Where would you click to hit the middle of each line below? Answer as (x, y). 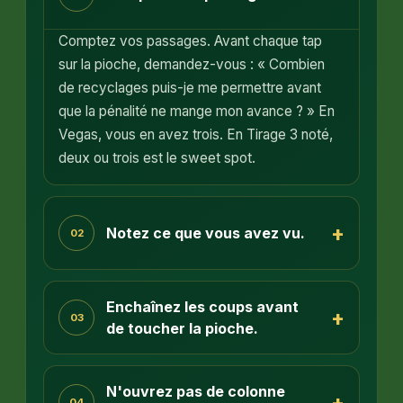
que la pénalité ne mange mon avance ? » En (197, 112)
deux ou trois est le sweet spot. (157, 158)
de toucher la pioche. (182, 329)
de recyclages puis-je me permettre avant (190, 88)
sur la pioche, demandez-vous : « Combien (192, 65)
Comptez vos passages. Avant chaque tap (191, 41)
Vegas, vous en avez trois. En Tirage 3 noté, (196, 135)
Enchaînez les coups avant (202, 307)
